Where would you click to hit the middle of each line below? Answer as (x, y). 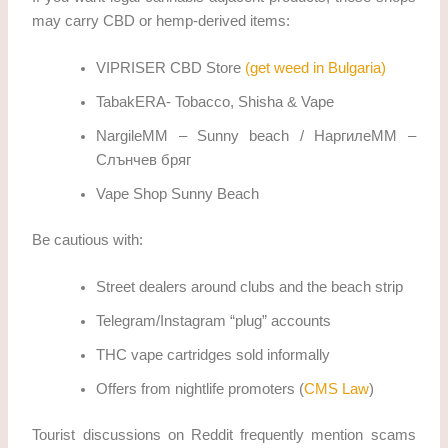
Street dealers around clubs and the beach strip (250, 287)
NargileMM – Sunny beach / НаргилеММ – (256, 136)
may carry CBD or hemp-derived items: (161, 20)
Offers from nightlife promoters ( (200, 389)
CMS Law (337, 389)
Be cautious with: (88, 240)
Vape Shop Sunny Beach (178, 194)
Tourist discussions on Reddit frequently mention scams (224, 435)
